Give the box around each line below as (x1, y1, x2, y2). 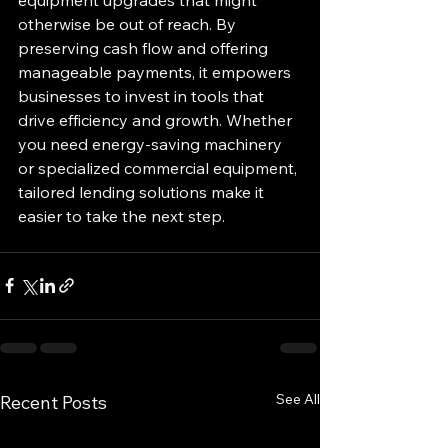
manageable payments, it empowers (18, 61, 295, 82)
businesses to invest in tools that (18, 85, 268, 106)
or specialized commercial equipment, (18, 157, 301, 178)
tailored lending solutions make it (18, 181, 268, 202)
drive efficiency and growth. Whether (18, 109, 296, 130)
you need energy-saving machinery (18, 133, 286, 154)
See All (276, 389, 320, 408)
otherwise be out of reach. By (18, 13, 240, 34)
